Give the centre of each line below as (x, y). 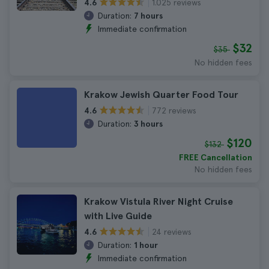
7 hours (148, 16)
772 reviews (174, 110)
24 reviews (172, 231)
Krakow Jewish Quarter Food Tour (161, 95)
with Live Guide (118, 216)
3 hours (148, 124)
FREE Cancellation (216, 157)
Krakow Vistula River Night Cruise (159, 201)
